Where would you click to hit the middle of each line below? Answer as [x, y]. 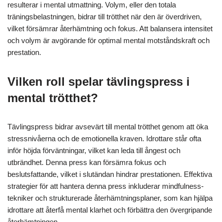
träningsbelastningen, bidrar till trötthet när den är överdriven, [105, 16]
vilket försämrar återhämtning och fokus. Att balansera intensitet [110, 28]
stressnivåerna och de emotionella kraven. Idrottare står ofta [104, 138]
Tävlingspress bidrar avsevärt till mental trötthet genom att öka [108, 126]
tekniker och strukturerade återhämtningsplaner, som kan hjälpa [110, 198]
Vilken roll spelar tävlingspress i [99, 81]
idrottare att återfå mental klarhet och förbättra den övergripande [110, 210]
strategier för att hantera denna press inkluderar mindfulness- [106, 186]
